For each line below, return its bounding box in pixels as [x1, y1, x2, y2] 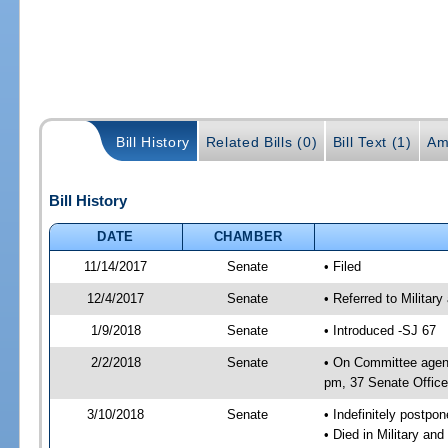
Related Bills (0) [205, 133, 318, 150]
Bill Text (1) [332, 133, 412, 150]
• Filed [323, 259, 361, 275]
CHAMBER [213, 229, 284, 245]
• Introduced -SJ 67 [323, 323, 436, 339]
